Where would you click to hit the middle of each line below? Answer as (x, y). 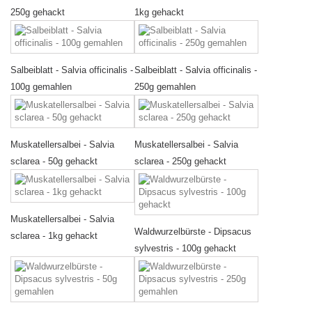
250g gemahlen (165, 87)
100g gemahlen (41, 87)
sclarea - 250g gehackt (180, 161)
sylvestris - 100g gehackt (185, 248)
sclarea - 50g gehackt (54, 161)
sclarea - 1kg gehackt (54, 236)
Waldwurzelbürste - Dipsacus (193, 232)
